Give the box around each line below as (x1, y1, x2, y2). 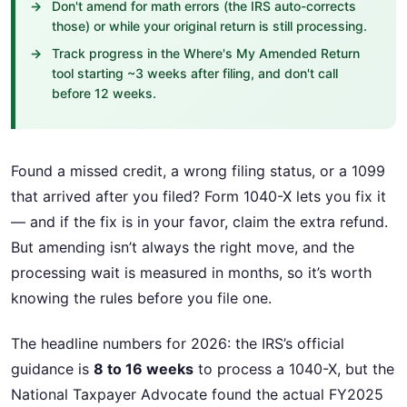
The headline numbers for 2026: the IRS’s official (11, 334, 344, 353)
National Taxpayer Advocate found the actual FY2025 (11, 385, 383, 404)
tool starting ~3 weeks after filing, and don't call (52, 65, 338, 81)
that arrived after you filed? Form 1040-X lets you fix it (11, 187, 386, 205)
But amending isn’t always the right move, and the (11, 238, 354, 256)
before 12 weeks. (52, 85, 156, 101)
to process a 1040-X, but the (194, 360, 394, 379)
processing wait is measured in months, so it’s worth (11, 263, 372, 282)
